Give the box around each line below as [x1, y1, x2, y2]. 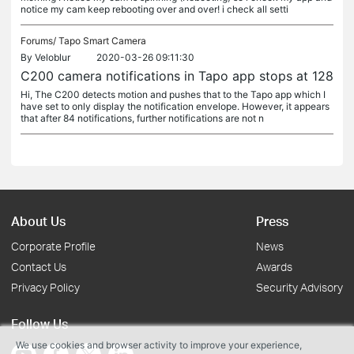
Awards [256, 260, 292, 273]
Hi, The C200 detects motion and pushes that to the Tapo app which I [21, 88, 326, 100]
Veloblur [35, 51, 70, 63]
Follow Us [11, 315, 68, 332]
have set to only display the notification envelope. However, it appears [21, 100, 330, 112]
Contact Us [11, 260, 66, 273]
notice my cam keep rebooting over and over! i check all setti [21, 3, 288, 15]
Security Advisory [256, 281, 343, 294]
